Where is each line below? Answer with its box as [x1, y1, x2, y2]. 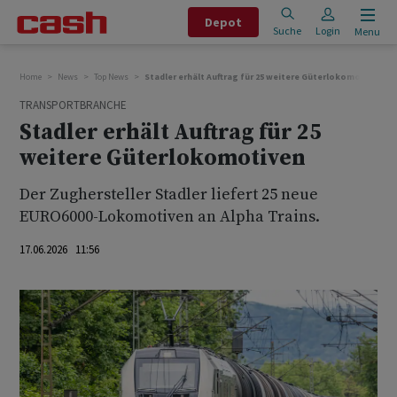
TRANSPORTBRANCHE [19, 97, 127, 113]
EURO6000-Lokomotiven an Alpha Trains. [19, 206, 320, 227]
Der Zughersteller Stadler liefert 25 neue [19, 184, 318, 205]
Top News [94, 71, 128, 82]
